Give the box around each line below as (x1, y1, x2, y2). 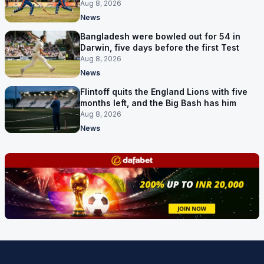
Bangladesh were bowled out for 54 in (80, 31, 240, 42)
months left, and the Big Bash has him (80, 98, 236, 108)
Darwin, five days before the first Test (80, 42, 239, 53)
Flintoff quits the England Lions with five (80, 87, 247, 97)
